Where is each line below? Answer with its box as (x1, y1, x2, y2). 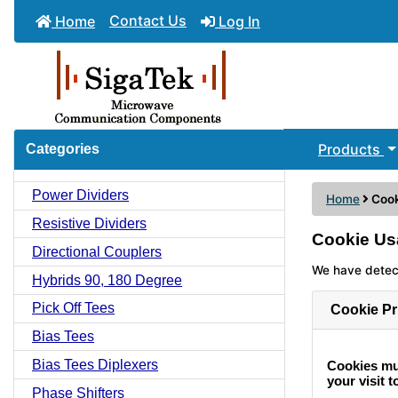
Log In (215, 12, 260, 30)
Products (318, 140, 384, 158)
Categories (26, 141, 99, 156)
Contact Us (109, 12, 187, 29)
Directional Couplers (32, 243, 162, 259)
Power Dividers (32, 187, 129, 203)
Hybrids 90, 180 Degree (32, 272, 182, 288)
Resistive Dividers (32, 215, 147, 231)
